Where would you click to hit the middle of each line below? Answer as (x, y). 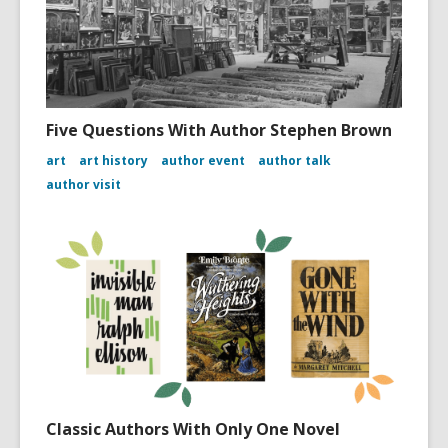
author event (203, 160)
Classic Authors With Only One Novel (193, 428)
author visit (83, 184)
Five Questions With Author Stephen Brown (219, 129)
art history (113, 160)
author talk (294, 160)
